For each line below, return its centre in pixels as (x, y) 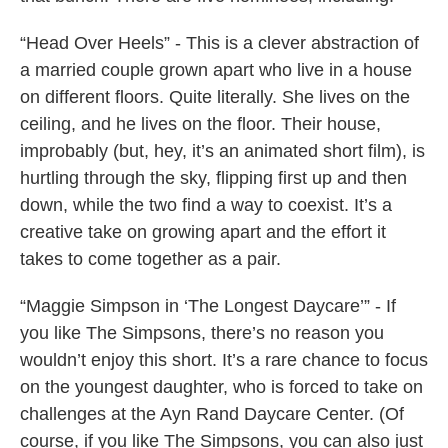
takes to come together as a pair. (150, 259)
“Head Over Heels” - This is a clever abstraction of (219, 43)
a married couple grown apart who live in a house (216, 70)
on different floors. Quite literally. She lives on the (215, 97)
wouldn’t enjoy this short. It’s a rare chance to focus (224, 360)
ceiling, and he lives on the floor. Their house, (200, 124)
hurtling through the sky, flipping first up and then (213, 178)
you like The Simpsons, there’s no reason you (202, 333)
